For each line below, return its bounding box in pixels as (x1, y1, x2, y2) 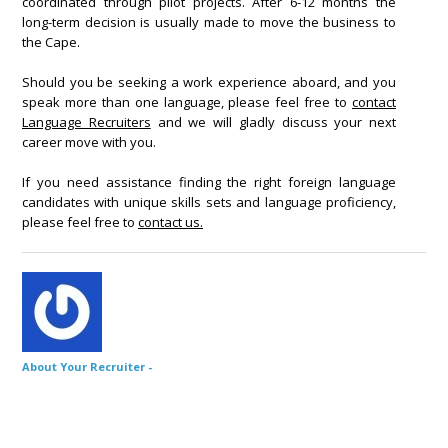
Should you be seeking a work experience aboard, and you (22, 72, 396, 91)
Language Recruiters (22, 112, 151, 131)
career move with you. (22, 132, 156, 151)
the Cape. (22, 32, 80, 51)
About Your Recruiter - (22, 358, 152, 374)
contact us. (138, 212, 203, 231)
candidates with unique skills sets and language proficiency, (22, 192, 396, 211)
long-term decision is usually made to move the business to (22, 12, 396, 31)
